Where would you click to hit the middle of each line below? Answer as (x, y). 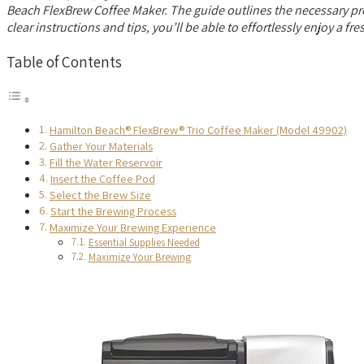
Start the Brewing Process (113, 210)
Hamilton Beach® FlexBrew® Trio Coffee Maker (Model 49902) (198, 129)
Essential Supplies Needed (144, 242)
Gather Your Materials (101, 145)
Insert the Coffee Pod (102, 178)
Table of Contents (64, 61)
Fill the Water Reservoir (106, 162)
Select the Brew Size (100, 194)
